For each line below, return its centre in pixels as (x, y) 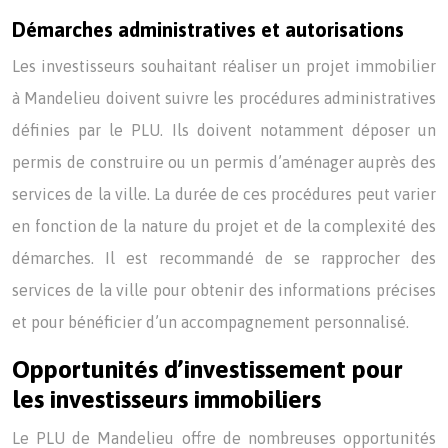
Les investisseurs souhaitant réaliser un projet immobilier (224, 66)
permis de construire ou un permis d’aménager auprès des (224, 162)
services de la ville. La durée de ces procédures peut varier (224, 194)
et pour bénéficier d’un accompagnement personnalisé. (210, 322)
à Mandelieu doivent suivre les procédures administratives (224, 98)
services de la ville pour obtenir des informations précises (224, 290)
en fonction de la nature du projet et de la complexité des (224, 226)
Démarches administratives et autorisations (208, 29)
